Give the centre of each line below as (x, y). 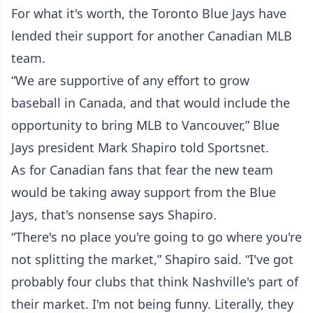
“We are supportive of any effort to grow (130, 80)
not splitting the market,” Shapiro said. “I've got (152, 259)
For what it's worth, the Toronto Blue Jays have (149, 13)
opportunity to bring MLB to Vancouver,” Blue (145, 125)
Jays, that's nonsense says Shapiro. (114, 214)
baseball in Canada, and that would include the (151, 103)
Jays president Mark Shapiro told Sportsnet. (140, 147)
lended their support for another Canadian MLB (152, 36)
